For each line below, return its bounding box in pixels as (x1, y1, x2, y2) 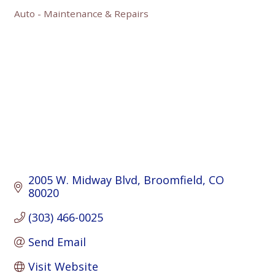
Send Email (28, 234, 86, 250)
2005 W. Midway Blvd (28, 172, 137, 188)
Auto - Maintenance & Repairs (14, 7, 149, 20)
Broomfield (143, 172, 203, 188)
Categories (14, 15, 64, 28)
